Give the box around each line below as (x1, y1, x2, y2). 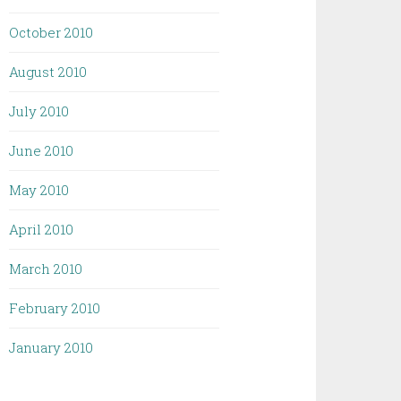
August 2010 (9, 63, 88, 81)
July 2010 (9, 102, 70, 120)
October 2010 (9, 23, 94, 41)
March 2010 (9, 260, 83, 277)
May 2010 (9, 181, 70, 199)
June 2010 (9, 141, 74, 159)
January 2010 (9, 338, 94, 356)
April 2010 (9, 220, 74, 238)
